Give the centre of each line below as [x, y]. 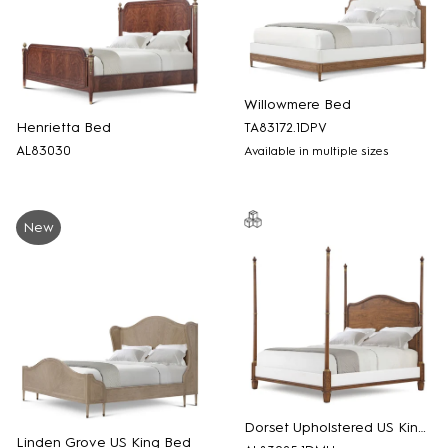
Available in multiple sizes [316, 150]
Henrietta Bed [63, 127]
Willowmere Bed [297, 104]
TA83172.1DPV [285, 127]
